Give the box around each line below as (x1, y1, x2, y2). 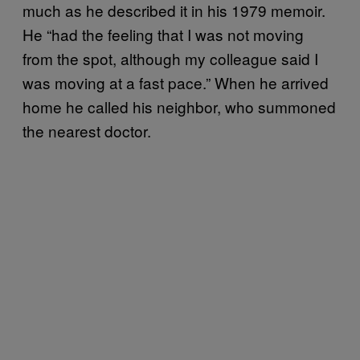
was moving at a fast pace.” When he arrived (22, 72, 329, 94)
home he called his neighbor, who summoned (22, 96, 336, 118)
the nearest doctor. (22, 120, 151, 142)
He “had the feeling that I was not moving (22, 23, 304, 46)
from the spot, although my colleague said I (22, 47, 318, 70)
